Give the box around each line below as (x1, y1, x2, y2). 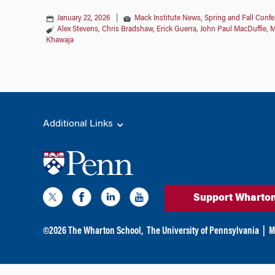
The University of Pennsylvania (146, 227, 259, 237)
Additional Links (42, 118, 115, 129)
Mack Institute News (134, 14, 201, 22)
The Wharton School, (68, 227, 143, 237)
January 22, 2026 (56, 14, 110, 22)
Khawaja (45, 36, 74, 44)
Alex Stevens (56, 25, 98, 33)
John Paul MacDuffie (199, 25, 266, 33)
